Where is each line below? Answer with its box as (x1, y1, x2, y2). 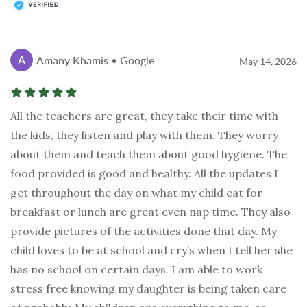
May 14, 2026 (239, 56, 297, 68)
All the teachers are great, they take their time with (10, 109, 278, 123)
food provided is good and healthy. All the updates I (10, 167, 278, 181)
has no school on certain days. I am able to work (10, 262, 262, 277)
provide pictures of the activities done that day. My (10, 224, 277, 238)
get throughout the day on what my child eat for (10, 186, 262, 200)
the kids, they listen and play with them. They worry (10, 128, 278, 143)
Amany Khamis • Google (36, 53, 154, 67)
